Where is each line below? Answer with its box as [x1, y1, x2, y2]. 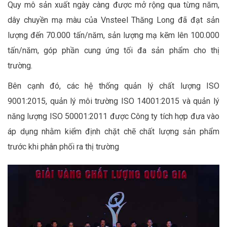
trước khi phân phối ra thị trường [8, 141, 119, 152]
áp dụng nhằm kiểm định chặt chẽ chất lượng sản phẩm [8, 126, 219, 136]
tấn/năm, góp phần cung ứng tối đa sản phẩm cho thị [8, 45, 219, 55]
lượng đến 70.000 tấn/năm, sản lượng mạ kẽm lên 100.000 [8, 30, 219, 40]
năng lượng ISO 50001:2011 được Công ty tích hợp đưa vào [8, 111, 219, 121]
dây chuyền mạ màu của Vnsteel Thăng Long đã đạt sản [8, 15, 219, 25]
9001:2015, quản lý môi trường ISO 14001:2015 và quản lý [8, 96, 219, 106]
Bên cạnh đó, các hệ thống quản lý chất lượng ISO [8, 81, 219, 91]
